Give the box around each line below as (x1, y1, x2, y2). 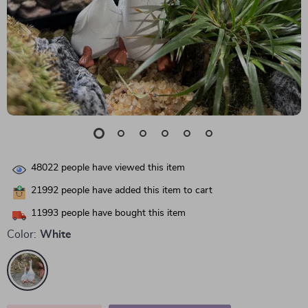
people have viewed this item (58, 163, 185, 173)
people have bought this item (58, 208, 186, 219)
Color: (7, 229, 36, 240)
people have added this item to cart (58, 186, 212, 196)
